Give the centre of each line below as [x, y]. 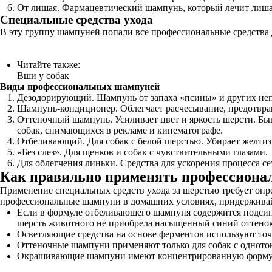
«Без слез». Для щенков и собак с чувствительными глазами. [142, 152]
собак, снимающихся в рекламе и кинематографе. [120, 130]
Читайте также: [49, 65]
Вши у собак [43, 76]
